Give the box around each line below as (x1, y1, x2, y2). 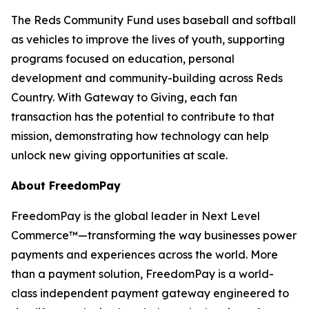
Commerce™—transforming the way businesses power (11, 228, 297, 242)
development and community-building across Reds (11, 71, 283, 85)
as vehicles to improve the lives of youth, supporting (11, 32, 285, 46)
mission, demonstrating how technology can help (11, 129, 269, 143)
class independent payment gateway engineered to (11, 286, 289, 300)
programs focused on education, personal (11, 52, 235, 66)
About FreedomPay (11, 179, 121, 192)
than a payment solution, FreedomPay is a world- (11, 267, 274, 281)
